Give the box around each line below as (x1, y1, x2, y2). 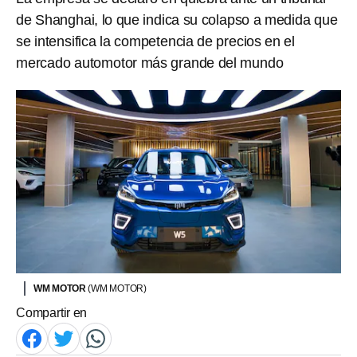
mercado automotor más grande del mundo (16, 55, 284, 71)
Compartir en (16, 305, 88, 320)
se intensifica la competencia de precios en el (16, 33, 295, 49)
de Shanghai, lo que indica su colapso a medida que (16, 12, 338, 28)
